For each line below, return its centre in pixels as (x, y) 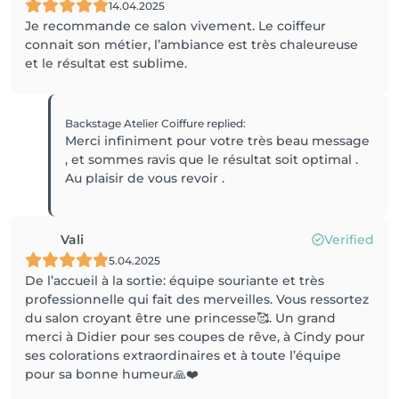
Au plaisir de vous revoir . (145, 178)
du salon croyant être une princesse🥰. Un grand (180, 318)
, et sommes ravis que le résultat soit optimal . (212, 159)
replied (225, 123)
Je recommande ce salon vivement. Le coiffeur (175, 26)
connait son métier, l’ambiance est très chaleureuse (191, 45)
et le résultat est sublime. (106, 63)
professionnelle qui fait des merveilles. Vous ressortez (197, 299)
